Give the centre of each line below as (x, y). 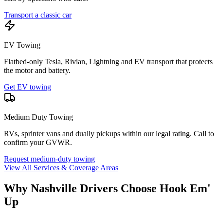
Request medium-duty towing (49, 159)
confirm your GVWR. (38, 142)
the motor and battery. (37, 70)
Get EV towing (27, 87)
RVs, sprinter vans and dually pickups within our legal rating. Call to (109, 133)
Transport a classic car (38, 15)
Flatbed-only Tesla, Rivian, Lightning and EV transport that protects (108, 61)
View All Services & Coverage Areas (61, 167)
